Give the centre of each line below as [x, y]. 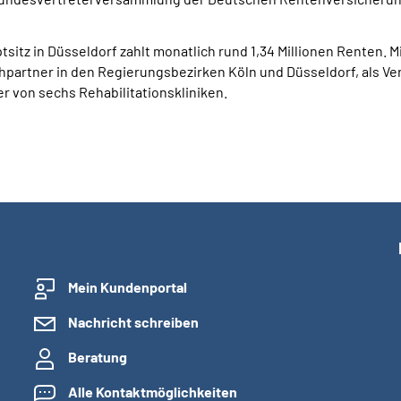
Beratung [98, 357]
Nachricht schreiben [133, 322]
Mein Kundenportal [128, 287]
